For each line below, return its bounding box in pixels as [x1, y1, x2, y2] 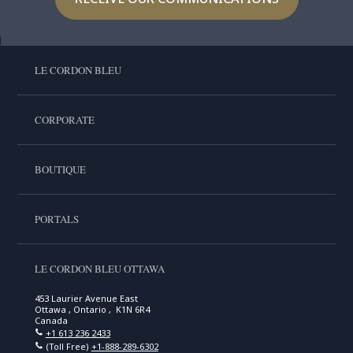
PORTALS [34, 212, 79, 226]
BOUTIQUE [34, 162, 86, 176]
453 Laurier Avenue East [34, 292, 138, 304]
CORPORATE [34, 113, 95, 127]
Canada [34, 314, 68, 326]
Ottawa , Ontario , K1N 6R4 [34, 303, 150, 315]
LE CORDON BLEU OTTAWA [34, 262, 165, 276]
